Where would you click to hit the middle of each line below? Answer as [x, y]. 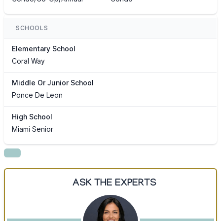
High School [32, 117]
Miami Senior [33, 129]
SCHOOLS [32, 28]
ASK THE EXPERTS [114, 184]
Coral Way [28, 61]
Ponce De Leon [37, 95]
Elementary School [44, 49]
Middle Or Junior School [53, 83]
